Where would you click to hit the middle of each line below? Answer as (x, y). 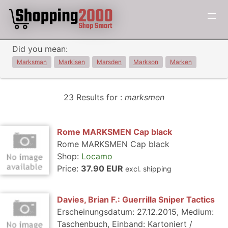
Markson (146, 62)
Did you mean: (40, 49)
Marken (181, 62)
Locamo (97, 156)
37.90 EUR (103, 168)
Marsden (109, 62)
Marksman (32, 62)
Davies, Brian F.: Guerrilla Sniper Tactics (136, 199)
